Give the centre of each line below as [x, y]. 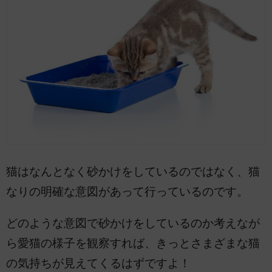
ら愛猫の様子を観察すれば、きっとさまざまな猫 [133, 243]
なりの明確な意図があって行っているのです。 [127, 192]
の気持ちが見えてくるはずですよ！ [98, 263]
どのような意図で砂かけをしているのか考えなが [133, 223]
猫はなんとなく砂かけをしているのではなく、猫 [133, 172]
